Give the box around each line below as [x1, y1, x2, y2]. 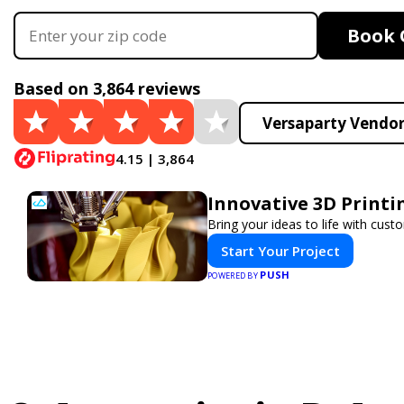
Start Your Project [221, 242, 340, 260]
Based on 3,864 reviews [14, 78, 200, 99]
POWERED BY [207, 270, 261, 281]
